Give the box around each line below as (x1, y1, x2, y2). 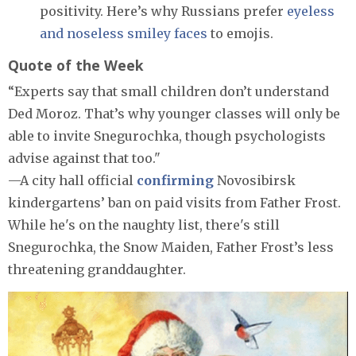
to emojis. (207, 25, 273, 42)
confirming (137, 172, 214, 189)
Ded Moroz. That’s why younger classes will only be (8, 106, 340, 122)
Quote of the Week (8, 56, 144, 75)
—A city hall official (8, 172, 137, 189)
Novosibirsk (214, 172, 296, 189)
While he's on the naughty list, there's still (8, 217, 280, 234)
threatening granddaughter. (8, 261, 186, 278)
